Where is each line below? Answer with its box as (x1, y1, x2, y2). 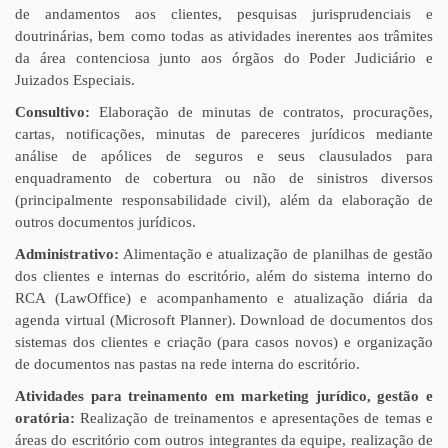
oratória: (15, 410, 75, 426)
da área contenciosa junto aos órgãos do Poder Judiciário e (15, 50, 433, 66)
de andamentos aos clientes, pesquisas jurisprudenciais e (15, 6, 433, 22)
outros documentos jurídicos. (15, 214, 196, 230)
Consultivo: (15, 104, 90, 120)
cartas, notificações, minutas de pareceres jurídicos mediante (15, 126, 433, 142)
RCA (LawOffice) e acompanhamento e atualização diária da (15, 290, 433, 306)
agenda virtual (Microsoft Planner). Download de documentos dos (15, 312, 433, 328)
